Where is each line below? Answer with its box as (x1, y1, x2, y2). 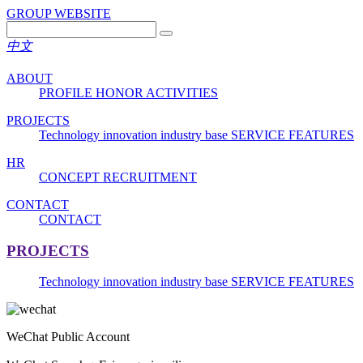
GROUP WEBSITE (6, 6, 111, 20)
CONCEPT (39, 169, 103, 184)
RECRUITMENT (103, 169, 197, 184)
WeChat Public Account (6, 330, 130, 344)
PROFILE (39, 85, 96, 100)
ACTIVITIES (146, 85, 218, 100)
